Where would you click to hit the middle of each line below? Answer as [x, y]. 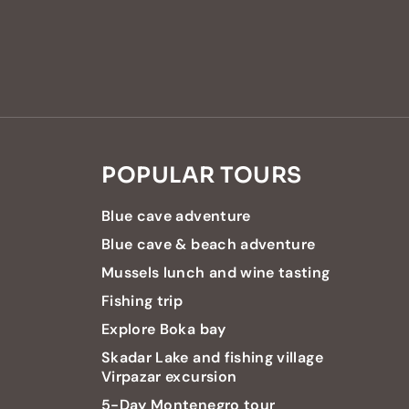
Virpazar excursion [169, 376]
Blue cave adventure [176, 215]
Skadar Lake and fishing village [212, 357]
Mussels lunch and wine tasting [216, 272]
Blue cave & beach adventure [209, 244]
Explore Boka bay [164, 329]
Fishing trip [142, 300]
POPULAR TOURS [202, 175]
